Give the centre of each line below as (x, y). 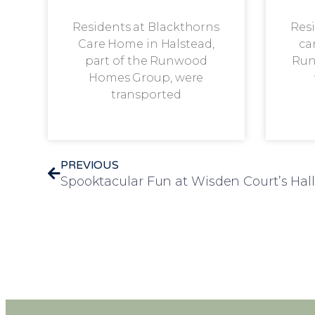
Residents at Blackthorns (146, 27)
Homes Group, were (146, 78)
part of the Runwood (146, 61)
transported (146, 95)
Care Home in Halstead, (146, 44)
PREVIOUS (90, 166)
